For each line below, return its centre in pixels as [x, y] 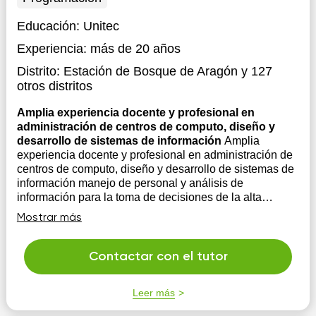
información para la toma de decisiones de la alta [139, 197]
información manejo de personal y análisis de [47, 183]
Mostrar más [49, 218]
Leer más [153, 293]
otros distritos [54, 86]
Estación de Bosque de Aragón [150, 71]
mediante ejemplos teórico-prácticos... [111, 225]
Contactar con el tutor [158, 257]
